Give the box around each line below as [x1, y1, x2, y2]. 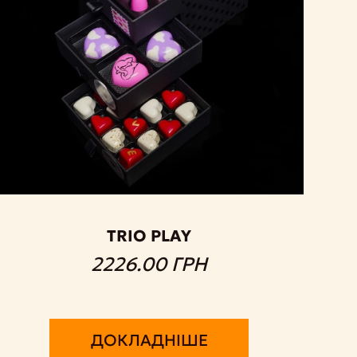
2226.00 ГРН [91, 252, 208, 277]
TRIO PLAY [107, 225, 192, 246]
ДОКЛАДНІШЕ [90, 329, 208, 351]
